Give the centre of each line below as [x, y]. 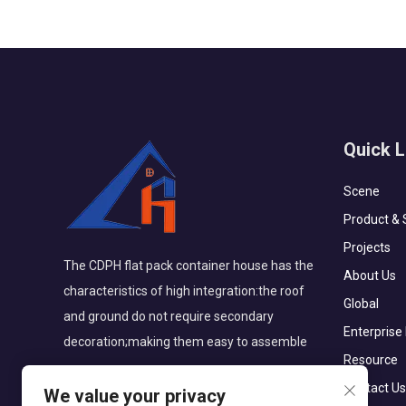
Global [361, 304]
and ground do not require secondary [169, 316]
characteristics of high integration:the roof [184, 291]
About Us [369, 275]
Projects [367, 247]
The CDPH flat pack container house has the [188, 266]
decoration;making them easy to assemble [185, 342]
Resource [370, 360]
